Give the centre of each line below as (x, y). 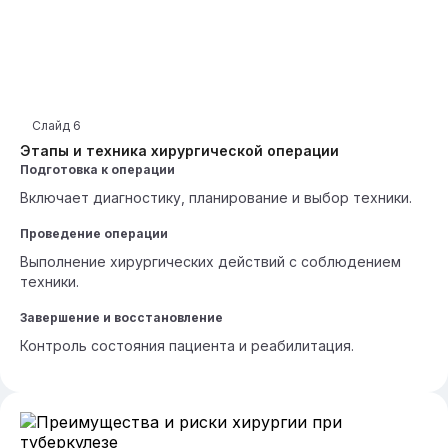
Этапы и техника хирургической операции (179, 150)
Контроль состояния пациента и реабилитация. (187, 345)
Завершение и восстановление (121, 317)
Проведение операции (94, 233)
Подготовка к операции (97, 169)
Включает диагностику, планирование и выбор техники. (216, 197)
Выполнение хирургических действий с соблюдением (210, 261)
